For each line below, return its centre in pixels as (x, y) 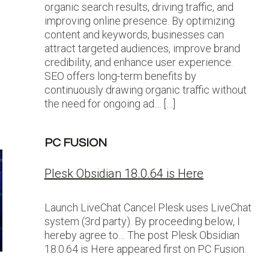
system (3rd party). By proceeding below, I (142, 221)
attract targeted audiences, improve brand (142, 48)
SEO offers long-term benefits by (120, 76)
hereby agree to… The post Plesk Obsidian (142, 235)
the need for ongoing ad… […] (110, 104)
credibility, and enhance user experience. (138, 62)
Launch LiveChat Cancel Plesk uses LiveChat (148, 207)
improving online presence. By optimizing (139, 21)
